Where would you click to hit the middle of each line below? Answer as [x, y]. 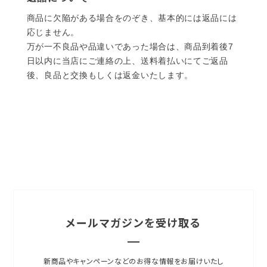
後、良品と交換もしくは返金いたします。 [110, 75]
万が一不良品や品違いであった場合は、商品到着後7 [130, 47]
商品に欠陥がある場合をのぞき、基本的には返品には [132, 18]
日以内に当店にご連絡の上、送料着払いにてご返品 [127, 61]
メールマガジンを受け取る [133, 223]
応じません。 [53, 32]
